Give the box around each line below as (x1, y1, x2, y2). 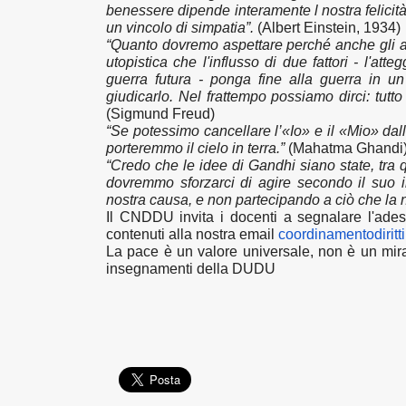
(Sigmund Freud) (106, 106, 218, 121)
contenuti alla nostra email (106, 227, 278, 242)
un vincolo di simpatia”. (106, 20, 254, 35)
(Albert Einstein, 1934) (254, 20, 401, 35)
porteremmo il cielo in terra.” (106, 140, 288, 156)
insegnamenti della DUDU (106, 261, 275, 276)
